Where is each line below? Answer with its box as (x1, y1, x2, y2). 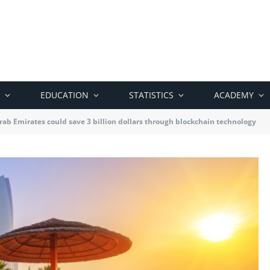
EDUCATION (40, 89, 89, 101)
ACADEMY (214, 89, 254, 101)
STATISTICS (129, 89, 174, 101)
